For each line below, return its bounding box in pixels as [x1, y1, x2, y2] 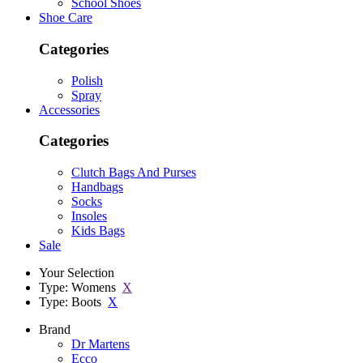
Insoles [71, 209, 107, 224]
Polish [71, 73, 103, 88]
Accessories [39, 102, 100, 117]
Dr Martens [71, 337, 130, 352]
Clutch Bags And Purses [71, 165, 196, 180]
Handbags [71, 180, 123, 194]
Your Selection [39, 266, 114, 280]
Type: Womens [39, 280, 116, 295]
